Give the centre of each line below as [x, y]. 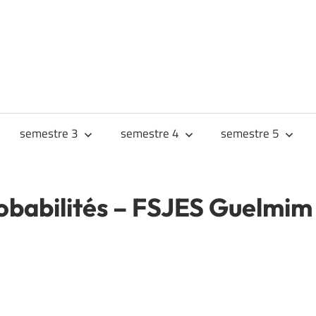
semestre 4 [150, 134]
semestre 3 [49, 134]
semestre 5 [250, 134]
